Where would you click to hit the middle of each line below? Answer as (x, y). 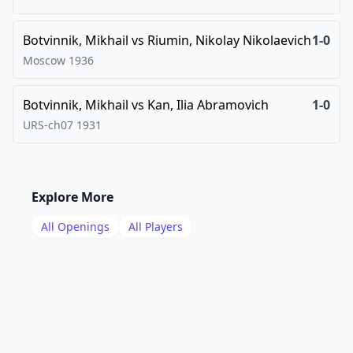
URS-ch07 (48, 125)
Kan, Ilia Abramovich (208, 105)
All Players (156, 227)
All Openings (75, 227)
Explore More (72, 197)
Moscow (44, 60)
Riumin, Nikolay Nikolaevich (229, 40)
